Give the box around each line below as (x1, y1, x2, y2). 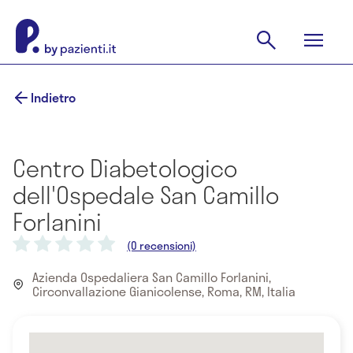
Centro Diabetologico (13, 150, 237, 186)
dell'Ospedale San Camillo (13, 176, 279, 213)
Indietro (31, 87, 76, 107)
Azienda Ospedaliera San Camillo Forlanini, (32, 267, 272, 288)
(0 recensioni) (127, 237, 196, 254)
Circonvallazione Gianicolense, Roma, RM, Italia (32, 281, 296, 302)
